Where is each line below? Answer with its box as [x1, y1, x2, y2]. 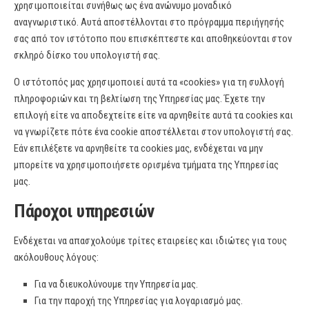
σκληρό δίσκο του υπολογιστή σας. [14, 49, 160, 61]
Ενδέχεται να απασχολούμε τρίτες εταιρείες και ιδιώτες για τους [14, 235, 287, 247]
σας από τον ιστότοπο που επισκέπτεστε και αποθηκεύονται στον [14, 32, 292, 45]
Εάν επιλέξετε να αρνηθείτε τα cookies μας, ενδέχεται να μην [14, 142, 263, 154]
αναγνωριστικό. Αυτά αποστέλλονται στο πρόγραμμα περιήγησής [14, 16, 284, 28]
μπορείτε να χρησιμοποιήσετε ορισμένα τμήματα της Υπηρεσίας [14, 159, 279, 171]
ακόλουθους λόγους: [14, 251, 99, 263]
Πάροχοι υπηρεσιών [14, 201, 154, 221]
